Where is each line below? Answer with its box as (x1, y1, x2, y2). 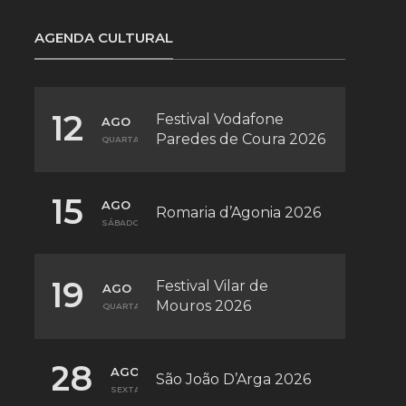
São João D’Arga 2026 (155, 370, 311, 388)
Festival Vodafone (155, 110, 284, 128)
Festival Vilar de (155, 276, 268, 295)
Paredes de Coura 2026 (155, 130, 325, 148)
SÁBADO (101, 217, 140, 228)
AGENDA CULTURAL (34, 28, 173, 46)
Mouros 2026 (155, 296, 251, 314)
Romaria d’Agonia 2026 (155, 203, 321, 221)
